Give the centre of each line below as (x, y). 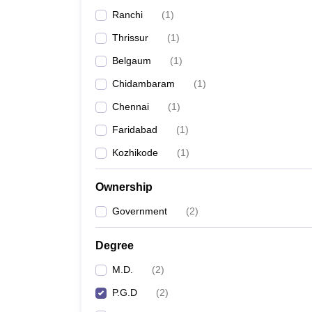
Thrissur (130, 38)
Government (140, 211)
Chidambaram (143, 84)
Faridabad (135, 130)
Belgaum (132, 61)
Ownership (124, 187)
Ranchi (127, 15)
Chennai (131, 107)
